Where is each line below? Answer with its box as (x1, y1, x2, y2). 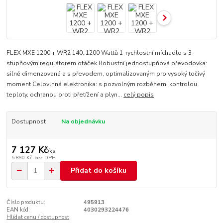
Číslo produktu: (6, 199, 46, 207)
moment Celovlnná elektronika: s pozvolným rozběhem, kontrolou (6, 80, 198, 89)
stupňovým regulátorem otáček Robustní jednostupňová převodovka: (6, 59, 208, 68)
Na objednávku (61, 117, 105, 126)
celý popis (123, 91, 154, 99)
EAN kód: (6, 206, 30, 214)
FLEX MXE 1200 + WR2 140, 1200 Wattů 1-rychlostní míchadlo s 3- (6, 49, 195, 57)
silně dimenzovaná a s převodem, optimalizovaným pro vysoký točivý (6, 70, 206, 78)
